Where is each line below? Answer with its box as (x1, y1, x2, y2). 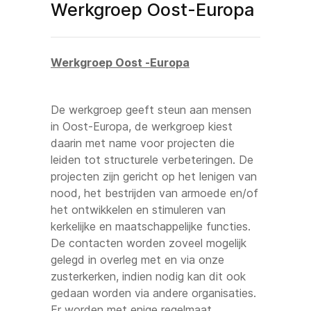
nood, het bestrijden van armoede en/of (51, 185, 258, 200)
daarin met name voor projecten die (51, 135, 235, 150)
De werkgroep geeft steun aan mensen (51, 102, 251, 117)
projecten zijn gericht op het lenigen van (51, 169, 257, 183)
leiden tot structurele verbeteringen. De (51, 152, 253, 167)
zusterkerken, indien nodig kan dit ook (51, 269, 246, 283)
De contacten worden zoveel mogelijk (51, 235, 246, 250)
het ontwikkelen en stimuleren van (51, 202, 226, 217)
